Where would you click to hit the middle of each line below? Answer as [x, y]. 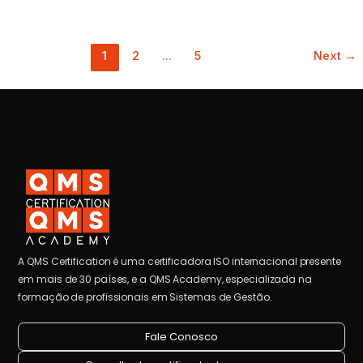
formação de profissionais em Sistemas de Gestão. [145, 297]
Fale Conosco [181, 337]
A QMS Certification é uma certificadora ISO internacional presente [179, 262]
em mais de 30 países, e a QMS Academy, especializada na [165, 280]
